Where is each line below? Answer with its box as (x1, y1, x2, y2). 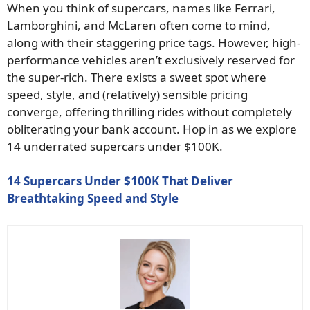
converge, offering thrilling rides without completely (7, 103, 292, 120)
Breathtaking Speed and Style (7, 190, 179, 207)
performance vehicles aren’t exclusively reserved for (7, 51, 295, 68)
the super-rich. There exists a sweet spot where (7, 69, 266, 85)
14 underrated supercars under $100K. (7, 138, 223, 154)
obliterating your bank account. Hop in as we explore (7, 120, 297, 137)
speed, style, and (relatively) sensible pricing (7, 86, 248, 102)
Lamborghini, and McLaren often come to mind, (7, 17, 271, 33)
